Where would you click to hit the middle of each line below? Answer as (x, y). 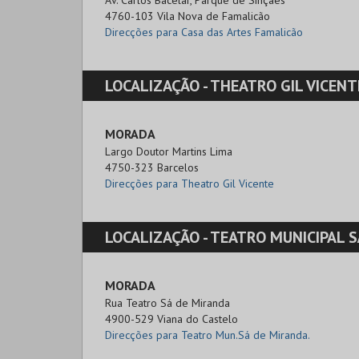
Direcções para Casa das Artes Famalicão (204, 32)
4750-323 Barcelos (152, 167)
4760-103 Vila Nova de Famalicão (188, 16)
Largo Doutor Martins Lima (169, 151)
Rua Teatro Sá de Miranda (167, 303)
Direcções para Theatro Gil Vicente (190, 184)
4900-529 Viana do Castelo (171, 319)
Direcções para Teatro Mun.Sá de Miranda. (208, 335)
